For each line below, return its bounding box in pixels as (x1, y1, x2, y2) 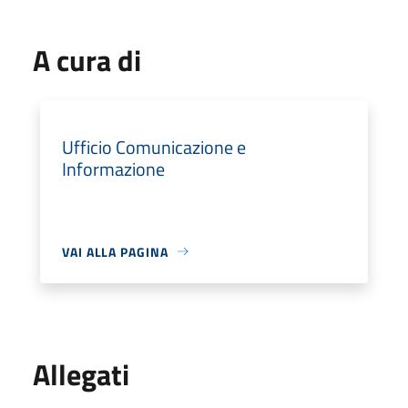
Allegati (33, 352, 129, 396)
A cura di (33, 37, 141, 82)
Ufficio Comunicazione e (62, 132, 246, 161)
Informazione (62, 154, 165, 183)
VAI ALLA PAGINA (62, 241, 168, 261)
